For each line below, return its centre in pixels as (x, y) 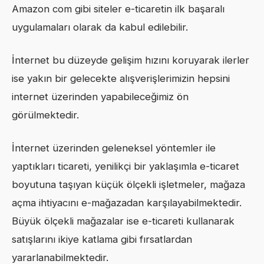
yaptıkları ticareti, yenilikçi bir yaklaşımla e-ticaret (126, 166)
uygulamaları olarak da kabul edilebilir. (100, 27)
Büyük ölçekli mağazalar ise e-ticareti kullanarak (123, 221)
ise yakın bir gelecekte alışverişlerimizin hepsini (121, 78)
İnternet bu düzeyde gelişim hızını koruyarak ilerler (131, 60)
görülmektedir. (45, 115)
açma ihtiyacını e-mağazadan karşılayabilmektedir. (127, 203)
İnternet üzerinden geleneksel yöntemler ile (114, 148)
